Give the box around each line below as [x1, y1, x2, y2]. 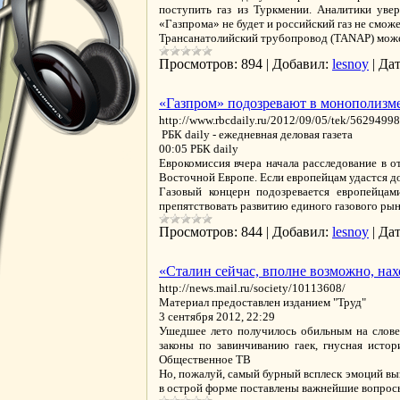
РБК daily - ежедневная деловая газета [159, 128, 353, 141]
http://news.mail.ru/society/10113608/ [159, 281, 346, 295]
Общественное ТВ [159, 353, 251, 366]
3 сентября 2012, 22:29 [159, 310, 275, 323]
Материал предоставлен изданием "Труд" [159, 296, 366, 309]
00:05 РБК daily [159, 142, 238, 155]
